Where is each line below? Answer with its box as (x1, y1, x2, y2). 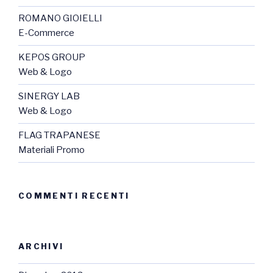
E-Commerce (18, 27, 74, 39)
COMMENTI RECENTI (18, 191, 130, 201)
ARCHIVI (18, 241, 64, 251)
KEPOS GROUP (18, 52, 85, 63)
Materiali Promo (18, 144, 85, 156)
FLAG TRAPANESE (18, 130, 101, 141)
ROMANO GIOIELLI (18, 13, 102, 24)
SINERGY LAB (18, 91, 80, 102)
